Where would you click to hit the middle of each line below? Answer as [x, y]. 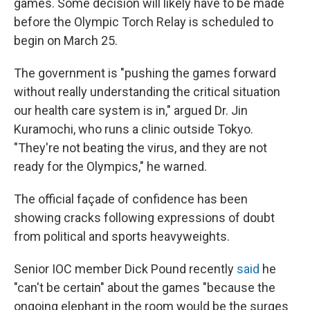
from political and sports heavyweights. [122, 237]
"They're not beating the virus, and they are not [140, 148]
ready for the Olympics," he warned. [110, 167]
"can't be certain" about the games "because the [145, 288]
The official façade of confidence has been [131, 199]
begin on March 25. [66, 41]
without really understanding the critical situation [147, 92]
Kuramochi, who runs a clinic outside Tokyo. [134, 129]
